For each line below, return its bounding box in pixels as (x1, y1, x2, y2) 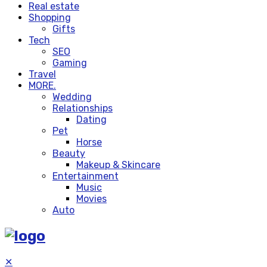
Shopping (29, 11, 71, 23)
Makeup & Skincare (76, 159, 160, 170)
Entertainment (52, 170, 119, 182)
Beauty (52, 147, 85, 159)
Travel (29, 68, 56, 80)
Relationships (52, 102, 113, 114)
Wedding (52, 91, 92, 103)
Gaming (52, 57, 87, 69)
